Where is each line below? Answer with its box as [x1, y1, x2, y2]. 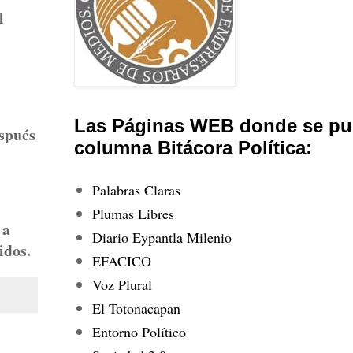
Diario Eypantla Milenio [91, 227, 232, 247]
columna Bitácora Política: [74, 137, 312, 158]
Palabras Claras [91, 180, 180, 199]
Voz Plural [91, 274, 152, 294]
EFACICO [91, 251, 151, 270]
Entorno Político [91, 321, 186, 341]
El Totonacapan [91, 298, 180, 318]
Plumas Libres [91, 203, 174, 223]
